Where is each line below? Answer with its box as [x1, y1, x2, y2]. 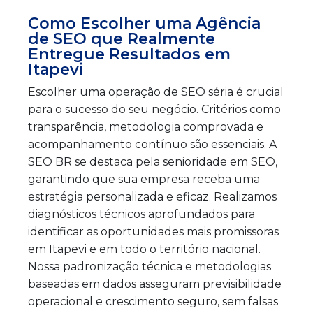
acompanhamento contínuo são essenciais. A [28, 137, 277, 151]
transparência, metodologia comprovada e [28, 119, 263, 133]
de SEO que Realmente [28, 29, 215, 48]
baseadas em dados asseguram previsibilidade [28, 277, 282, 291]
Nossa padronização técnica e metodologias [28, 259, 271, 273]
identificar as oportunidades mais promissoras [28, 224, 279, 238]
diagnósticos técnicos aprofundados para [28, 207, 255, 221]
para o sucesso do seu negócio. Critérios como [28, 102, 281, 116]
